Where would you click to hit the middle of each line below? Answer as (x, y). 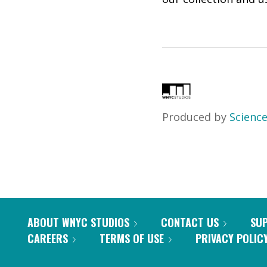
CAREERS (48, 238)
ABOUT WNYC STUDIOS (78, 222)
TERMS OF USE (132, 238)
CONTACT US (190, 222)
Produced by (196, 117)
